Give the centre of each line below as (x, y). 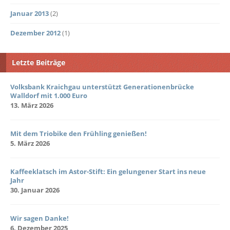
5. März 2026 (30, 143)
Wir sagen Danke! (40, 218)
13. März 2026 (32, 105)
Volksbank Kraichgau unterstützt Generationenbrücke (102, 87)
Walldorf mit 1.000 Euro (49, 95)
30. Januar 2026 (35, 190)
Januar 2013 (30, 13)
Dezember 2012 (35, 33)
